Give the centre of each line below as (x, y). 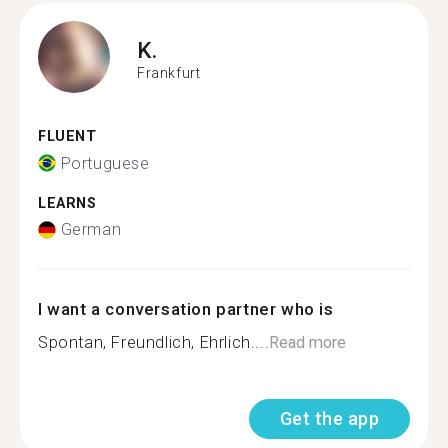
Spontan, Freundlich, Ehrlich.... (154, 342)
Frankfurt (169, 72)
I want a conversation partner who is (186, 309)
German (91, 229)
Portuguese (105, 163)
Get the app (329, 418)
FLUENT (67, 136)
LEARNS (67, 203)
